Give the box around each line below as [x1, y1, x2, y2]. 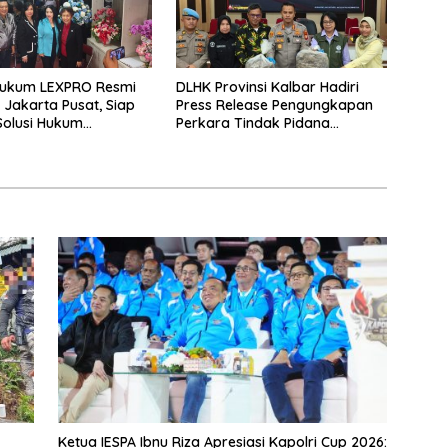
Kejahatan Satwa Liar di [175, 132, 337, 151]
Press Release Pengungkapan [175, 96, 373, 115]
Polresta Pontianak [175, 150, 302, 169]
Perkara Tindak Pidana [175, 114, 330, 133]
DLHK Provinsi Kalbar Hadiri [175, 78, 359, 97]
